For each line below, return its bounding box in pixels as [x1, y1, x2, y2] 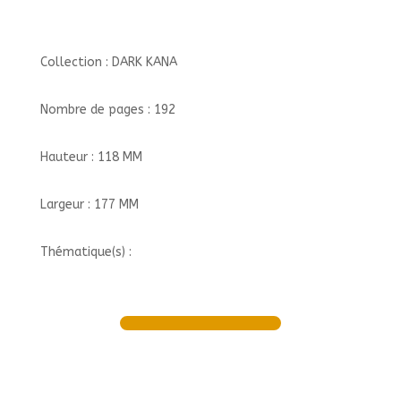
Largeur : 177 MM [39, 197, 139, 212]
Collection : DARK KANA [39, 55, 177, 70]
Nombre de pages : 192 [39, 102, 175, 117]
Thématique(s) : [39, 244, 132, 260]
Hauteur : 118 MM [39, 149, 142, 165]
